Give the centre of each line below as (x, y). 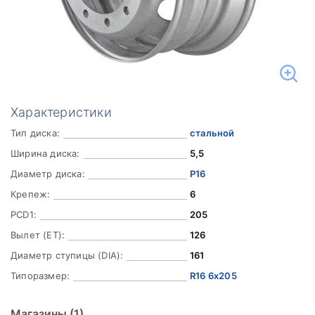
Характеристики (61, 112)
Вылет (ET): (38, 235)
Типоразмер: (40, 276)
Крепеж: (31, 194)
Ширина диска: (45, 153)
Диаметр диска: (48, 174)
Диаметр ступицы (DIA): (67, 255)
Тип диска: (35, 133)
